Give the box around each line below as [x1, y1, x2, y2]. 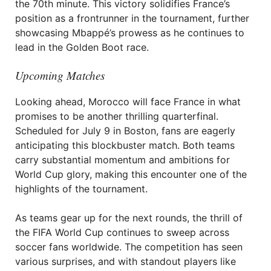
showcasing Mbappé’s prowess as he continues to [15, 27, 244, 39]
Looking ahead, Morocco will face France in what [15, 96, 241, 108]
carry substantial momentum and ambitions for [15, 154, 230, 166]
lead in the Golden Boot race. [15, 41, 149, 53]
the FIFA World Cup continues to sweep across [15, 226, 229, 238]
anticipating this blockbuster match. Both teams [15, 139, 235, 151]
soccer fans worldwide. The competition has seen [15, 241, 243, 253]
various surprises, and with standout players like [15, 255, 236, 267]
